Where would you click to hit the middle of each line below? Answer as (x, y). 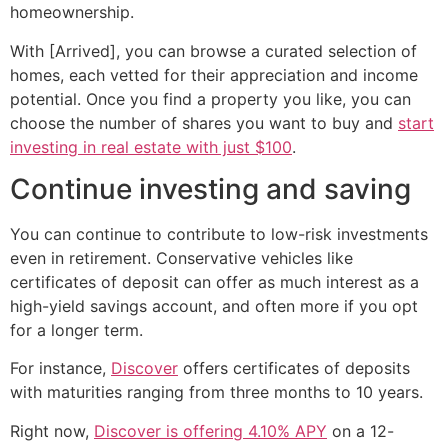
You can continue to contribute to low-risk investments (219, 233)
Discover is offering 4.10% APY (210, 430)
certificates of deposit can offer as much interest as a (214, 281)
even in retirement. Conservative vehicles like (181, 257)
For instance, (60, 368)
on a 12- (360, 430)
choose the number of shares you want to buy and (204, 122)
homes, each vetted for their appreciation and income (214, 74)
